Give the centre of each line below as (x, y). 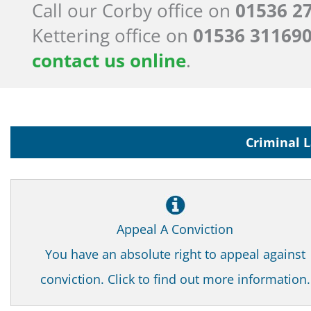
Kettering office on (112, 36)
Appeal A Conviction (175, 229)
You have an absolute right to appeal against (175, 254)
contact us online (109, 61)
